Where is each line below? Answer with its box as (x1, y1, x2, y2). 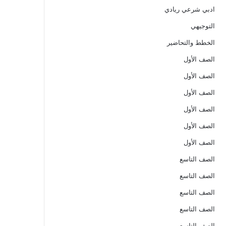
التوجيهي (190, 22, 215, 30)
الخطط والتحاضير (166, 38, 215, 46)
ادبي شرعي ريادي (164, 5, 215, 13)
